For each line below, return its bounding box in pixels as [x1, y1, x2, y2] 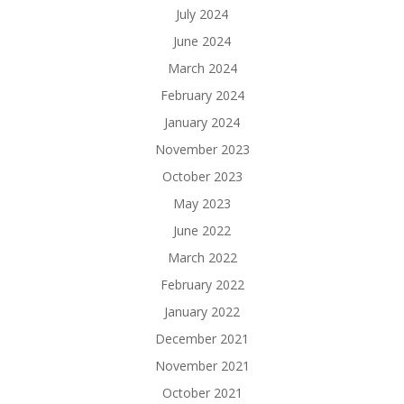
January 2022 [164, 303, 240, 320]
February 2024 [160, 87, 244, 104]
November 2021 [154, 357, 250, 374]
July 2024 [176, 5, 228, 23]
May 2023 [173, 195, 231, 212]
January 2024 [164, 114, 240, 131]
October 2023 [161, 168, 243, 185]
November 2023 [154, 141, 250, 158]
